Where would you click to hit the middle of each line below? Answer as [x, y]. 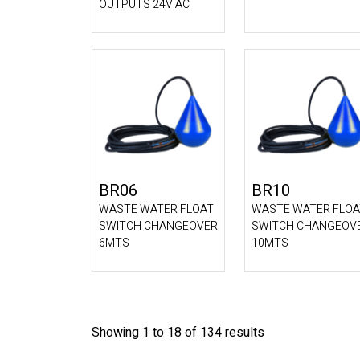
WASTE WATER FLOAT [156, 209]
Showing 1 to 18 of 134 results [178, 333]
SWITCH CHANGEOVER [158, 226]
